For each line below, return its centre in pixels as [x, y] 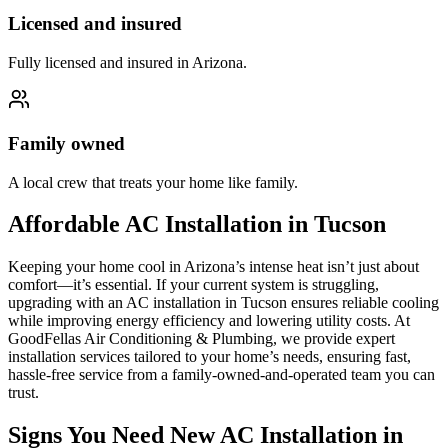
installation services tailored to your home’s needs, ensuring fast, [209, 357]
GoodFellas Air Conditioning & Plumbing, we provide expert [201, 339]
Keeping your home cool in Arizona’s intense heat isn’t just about [213, 267]
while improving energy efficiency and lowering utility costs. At [209, 321]
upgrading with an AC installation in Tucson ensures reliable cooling [223, 303]
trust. [23, 393]
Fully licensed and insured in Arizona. [127, 63]
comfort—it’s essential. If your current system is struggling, [193, 285]
